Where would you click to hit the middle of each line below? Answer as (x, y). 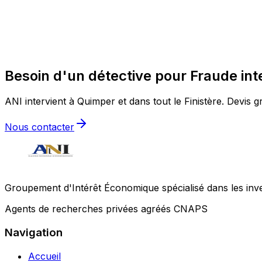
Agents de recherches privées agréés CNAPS (106, 209)
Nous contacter (39, 127)
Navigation (34, 233)
